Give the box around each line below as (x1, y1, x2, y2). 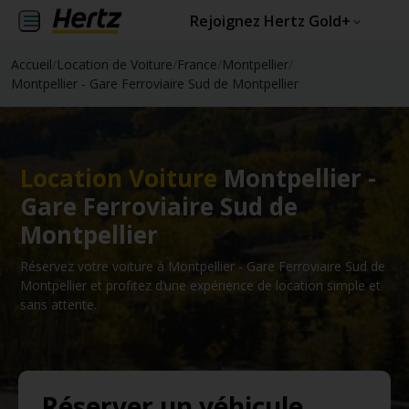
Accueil (11, 56, 52, 73)
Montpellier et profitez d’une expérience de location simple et (20, 277, 381, 294)
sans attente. (20, 296, 97, 313)
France (177, 56, 217, 73)
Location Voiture (20, 162, 217, 194)
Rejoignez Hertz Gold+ (190, 11, 351, 31)
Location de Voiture (57, 56, 173, 73)
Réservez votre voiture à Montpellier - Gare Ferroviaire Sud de (20, 257, 385, 275)
